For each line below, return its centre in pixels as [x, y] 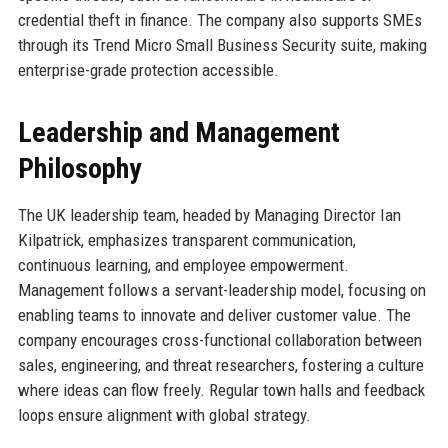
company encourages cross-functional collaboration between [219, 339]
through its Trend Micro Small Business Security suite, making [222, 44]
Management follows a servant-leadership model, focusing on [221, 289]
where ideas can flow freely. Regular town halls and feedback [221, 389]
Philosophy [79, 168]
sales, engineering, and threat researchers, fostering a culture [220, 364]
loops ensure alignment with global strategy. [164, 414]
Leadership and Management [178, 132]
